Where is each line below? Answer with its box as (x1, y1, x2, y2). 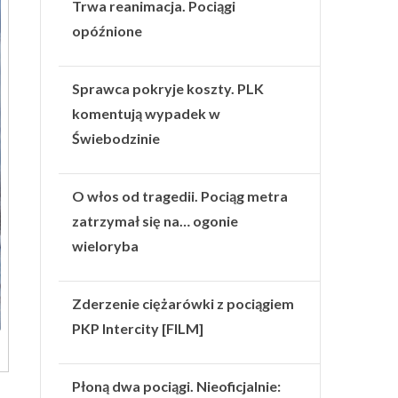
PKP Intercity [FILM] (72, 319, 204, 337)
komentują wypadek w (72, 104, 221, 122)
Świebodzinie (72, 129, 161, 147)
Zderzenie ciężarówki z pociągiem (72, 294, 295, 312)
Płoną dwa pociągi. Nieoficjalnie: (72, 377, 282, 394)
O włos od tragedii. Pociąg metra (72, 187, 289, 204)
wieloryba (72, 236, 139, 254)
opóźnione (72, 21, 143, 39)
